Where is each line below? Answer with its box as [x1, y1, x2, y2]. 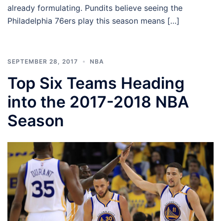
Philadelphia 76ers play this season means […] [7, 15, 180, 26]
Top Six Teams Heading [7, 73, 184, 93]
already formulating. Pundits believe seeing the [7, 2, 183, 13]
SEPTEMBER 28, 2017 [7, 57, 78, 65]
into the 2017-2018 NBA [7, 92, 189, 111]
